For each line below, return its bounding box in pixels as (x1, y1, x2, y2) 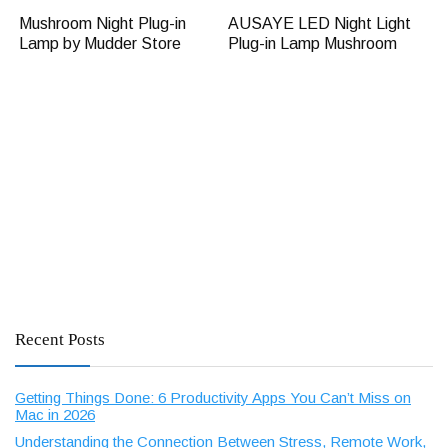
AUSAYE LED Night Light (228, 15, 412, 33)
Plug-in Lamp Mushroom (228, 35, 398, 53)
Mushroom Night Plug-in (19, 15, 187, 33)
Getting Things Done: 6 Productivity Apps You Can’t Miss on (15, 389, 411, 407)
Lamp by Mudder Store (19, 35, 182, 53)
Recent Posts (15, 330, 105, 350)
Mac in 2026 (15, 406, 95, 424)
